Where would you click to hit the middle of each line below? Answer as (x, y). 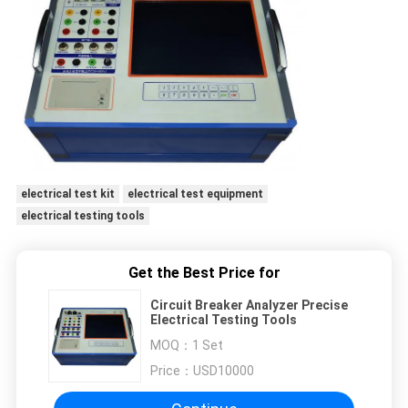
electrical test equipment (195, 194)
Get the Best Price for (204, 272)
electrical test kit (67, 194)
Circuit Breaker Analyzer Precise (249, 305)
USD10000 (224, 370)
